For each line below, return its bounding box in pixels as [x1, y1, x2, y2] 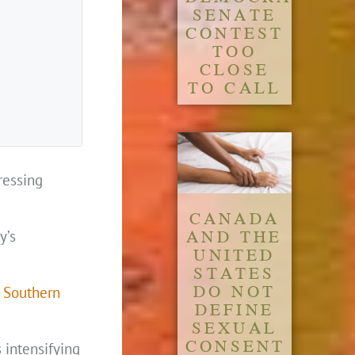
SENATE [192, 2, 277, 28]
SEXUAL [191, 314, 278, 340]
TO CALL [187, 74, 282, 101]
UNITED [193, 241, 276, 267]
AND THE [186, 223, 283, 249]
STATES [193, 259, 276, 285]
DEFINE [194, 296, 275, 322]
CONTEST [185, 20, 284, 46]
